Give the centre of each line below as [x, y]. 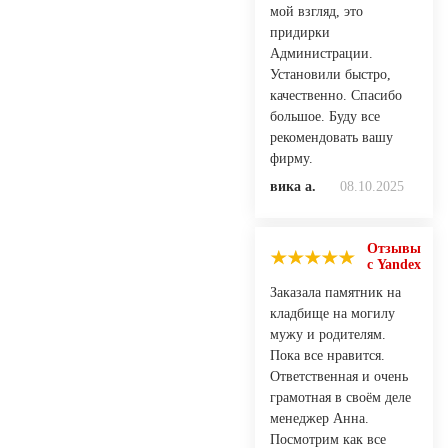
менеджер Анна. [319, 418]
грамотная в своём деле [340, 397]
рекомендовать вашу [331, 137]
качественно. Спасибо [336, 95]
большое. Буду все [325, 116]
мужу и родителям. [328, 334]
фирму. [291, 158]
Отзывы [394, 248]
